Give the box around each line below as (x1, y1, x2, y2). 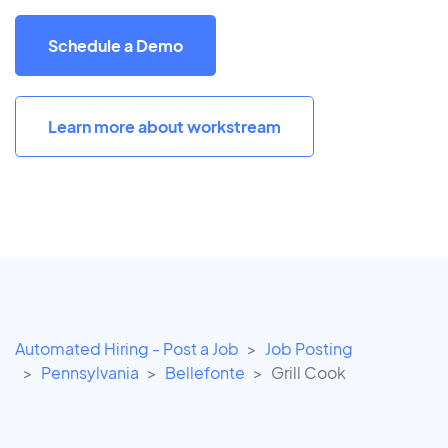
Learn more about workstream (48, 115, 281, 137)
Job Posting (265, 338, 353, 360)
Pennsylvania (41, 362, 139, 384)
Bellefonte (165, 362, 245, 384)
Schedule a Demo (48, 34, 183, 56)
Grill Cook (271, 362, 346, 384)
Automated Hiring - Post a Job (15, 338, 239, 360)
